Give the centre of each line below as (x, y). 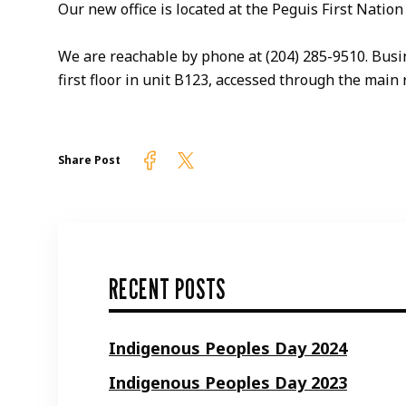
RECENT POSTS (167, 289)
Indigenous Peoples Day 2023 (228, 382)
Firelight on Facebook (223, 162)
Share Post (89, 159)
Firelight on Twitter (251, 162)
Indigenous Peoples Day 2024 (228, 348)
